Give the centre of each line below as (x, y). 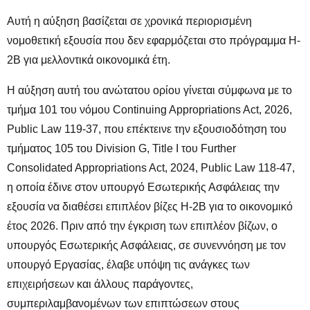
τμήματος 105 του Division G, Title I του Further (121, 148)
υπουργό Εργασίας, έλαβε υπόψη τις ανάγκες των (128, 264)
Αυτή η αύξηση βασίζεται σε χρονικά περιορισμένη (129, 21)
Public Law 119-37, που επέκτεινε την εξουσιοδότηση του (147, 129)
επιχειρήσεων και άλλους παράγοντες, (100, 284)
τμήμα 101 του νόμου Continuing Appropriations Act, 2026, (149, 109)
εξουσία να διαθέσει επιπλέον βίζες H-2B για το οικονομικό (150, 206)
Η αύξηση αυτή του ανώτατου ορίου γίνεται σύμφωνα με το (149, 90)
